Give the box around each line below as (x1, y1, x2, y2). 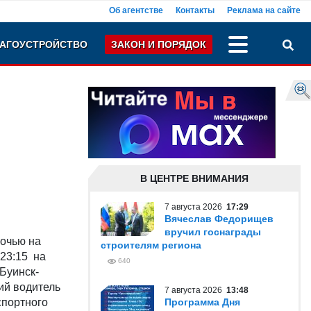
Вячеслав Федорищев (165, 213, 274, 224)
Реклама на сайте (227, 6, 301, 15)
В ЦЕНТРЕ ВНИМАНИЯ (140, 173, 249, 184)
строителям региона (101, 239, 201, 251)
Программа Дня (165, 296, 240, 308)
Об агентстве (109, 6, 163, 15)
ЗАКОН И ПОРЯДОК (111, 39, 206, 50)
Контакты (176, 6, 215, 15)
